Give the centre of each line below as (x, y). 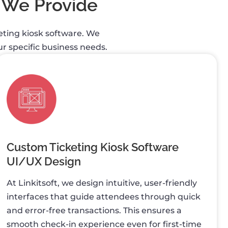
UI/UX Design (44, 161)
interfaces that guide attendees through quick (103, 196)
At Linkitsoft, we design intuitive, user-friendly (102, 183)
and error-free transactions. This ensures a (94, 210)
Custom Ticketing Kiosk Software (92, 147)
